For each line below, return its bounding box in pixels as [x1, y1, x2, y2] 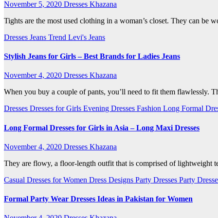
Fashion [137, 104, 163, 113]
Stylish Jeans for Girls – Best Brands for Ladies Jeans [4, 52, 180, 60]
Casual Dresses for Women [4, 175, 89, 184]
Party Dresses [135, 175, 179, 184]
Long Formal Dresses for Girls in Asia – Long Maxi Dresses [4, 123, 200, 132]
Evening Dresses [83, 104, 137, 113]
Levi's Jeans [68, 33, 105, 41]
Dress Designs [89, 175, 135, 184]
